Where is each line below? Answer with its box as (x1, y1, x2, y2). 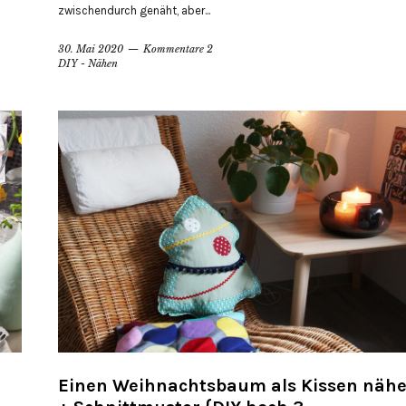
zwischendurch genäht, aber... (58, 4, 210, 18)
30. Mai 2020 (58, 43, 123, 56)
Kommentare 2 (143, 43, 213, 56)
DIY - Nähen (58, 57, 118, 71)
